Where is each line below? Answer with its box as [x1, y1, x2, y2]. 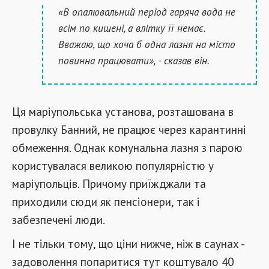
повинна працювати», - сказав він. [58, 53, 210, 67]
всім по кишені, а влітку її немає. [58, 21, 206, 35]
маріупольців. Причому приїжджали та [12, 176, 206, 191]
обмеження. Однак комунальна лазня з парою [12, 140, 243, 155]
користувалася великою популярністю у [12, 158, 214, 173]
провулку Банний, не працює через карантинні [12, 122, 246, 137]
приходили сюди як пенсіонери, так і [12, 194, 200, 209]
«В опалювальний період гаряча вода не [58, 5, 235, 19]
